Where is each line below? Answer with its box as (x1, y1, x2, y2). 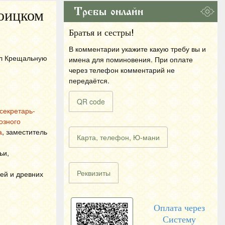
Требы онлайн (74, 5, 143, 18)
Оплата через (154, 203, 205, 213)
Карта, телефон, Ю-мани (77, 132, 160, 142)
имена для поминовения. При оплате (69, 54, 193, 64)
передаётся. (69, 75, 109, 85)
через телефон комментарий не (69, 65, 175, 75)
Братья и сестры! (69, 28, 134, 38)
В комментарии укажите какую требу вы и (69, 44, 206, 54)
